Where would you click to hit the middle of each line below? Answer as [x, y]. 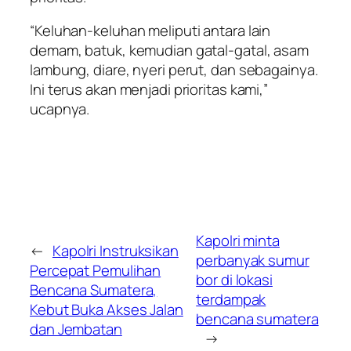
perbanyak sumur [253, 261]
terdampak [231, 300]
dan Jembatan [76, 329]
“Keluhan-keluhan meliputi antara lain [150, 31]
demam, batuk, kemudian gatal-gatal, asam [169, 51]
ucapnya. [60, 109]
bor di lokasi [234, 280]
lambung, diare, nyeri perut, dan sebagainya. [174, 70]
